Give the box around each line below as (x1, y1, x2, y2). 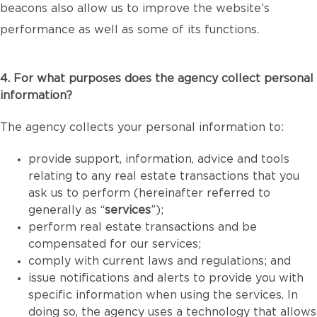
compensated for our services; (28, 238, 201, 250)
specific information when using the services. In (28, 289, 298, 301)
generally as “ (28, 204, 105, 216)
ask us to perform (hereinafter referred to (28, 188, 270, 199)
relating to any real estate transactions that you (28, 171, 299, 182)
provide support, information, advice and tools (28, 154, 289, 165)
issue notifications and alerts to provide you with (28, 272, 304, 284)
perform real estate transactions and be (28, 221, 257, 233)
